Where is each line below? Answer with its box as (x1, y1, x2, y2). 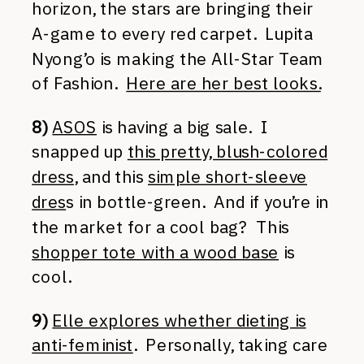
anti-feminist (32, 334, 133, 357)
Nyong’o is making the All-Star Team (32, 47, 324, 70)
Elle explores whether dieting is (52, 309, 306, 331)
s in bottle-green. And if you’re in (66, 191, 329, 213)
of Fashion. (32, 72, 127, 95)
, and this (74, 166, 148, 188)
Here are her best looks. (126, 72, 321, 95)
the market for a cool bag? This (32, 215, 289, 238)
